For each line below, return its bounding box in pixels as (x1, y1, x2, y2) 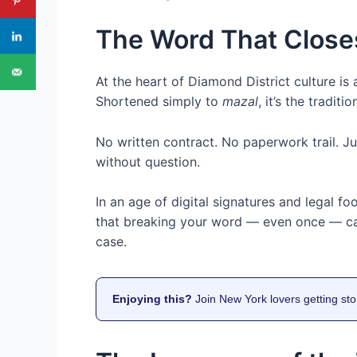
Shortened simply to (96, 92, 222, 109)
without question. (96, 153, 200, 170)
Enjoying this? (112, 292, 192, 306)
